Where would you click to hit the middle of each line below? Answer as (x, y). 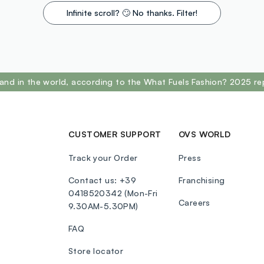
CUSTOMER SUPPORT (115, 134)
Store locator (96, 251)
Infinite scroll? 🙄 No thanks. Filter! (132, 13)
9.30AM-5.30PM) (103, 206)
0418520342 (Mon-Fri (113, 193)
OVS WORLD (205, 134)
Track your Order (103, 158)
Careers (194, 203)
